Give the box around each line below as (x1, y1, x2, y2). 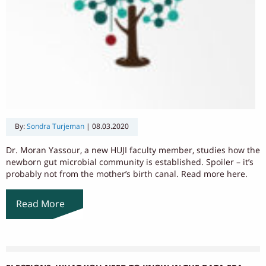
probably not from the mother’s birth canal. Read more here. (6, 169, 248, 179)
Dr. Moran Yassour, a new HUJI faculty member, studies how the (6, 145, 260, 156)
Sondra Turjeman (27, 122, 84, 131)
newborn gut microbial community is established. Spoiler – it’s (6, 157, 254, 167)
